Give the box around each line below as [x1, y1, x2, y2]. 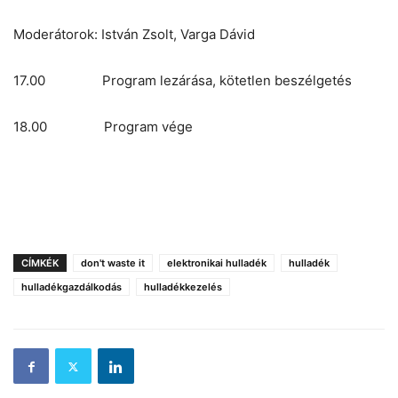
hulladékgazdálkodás [21, 281, 122, 294]
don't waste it [81, 257, 145, 270]
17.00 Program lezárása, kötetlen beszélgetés [13, 72, 352, 90]
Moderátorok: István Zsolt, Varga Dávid [13, 26, 255, 44]
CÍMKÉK [21, 257, 59, 270]
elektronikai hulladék [167, 257, 267, 270]
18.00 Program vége [13, 118, 193, 136]
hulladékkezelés [144, 281, 222, 294]
